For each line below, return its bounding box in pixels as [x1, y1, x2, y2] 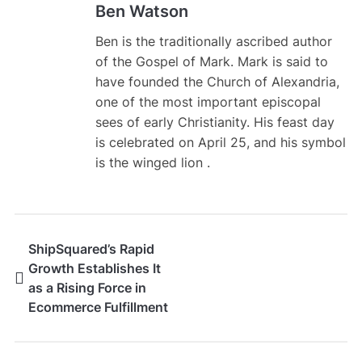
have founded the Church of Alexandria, [95, 74, 339, 90]
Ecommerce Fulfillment [27, 299, 168, 316]
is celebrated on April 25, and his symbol [95, 134, 346, 151]
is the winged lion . [95, 154, 210, 171]
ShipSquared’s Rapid [27, 241, 154, 258]
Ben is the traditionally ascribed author [95, 33, 332, 50]
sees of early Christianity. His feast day [95, 114, 335, 131]
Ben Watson [95, 2, 188, 22]
